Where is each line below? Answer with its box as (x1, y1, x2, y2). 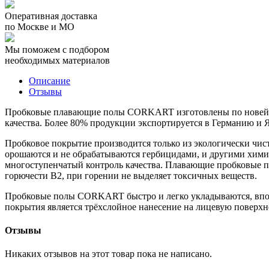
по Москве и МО (5, 21, 74, 32)
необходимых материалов (5, 55, 110, 65)
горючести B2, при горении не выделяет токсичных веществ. (5, 170, 257, 181)
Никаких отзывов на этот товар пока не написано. (5, 249, 212, 259)
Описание (29, 75, 70, 86)
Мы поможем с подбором (5, 44, 109, 55)
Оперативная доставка (5, 10, 97, 21)
